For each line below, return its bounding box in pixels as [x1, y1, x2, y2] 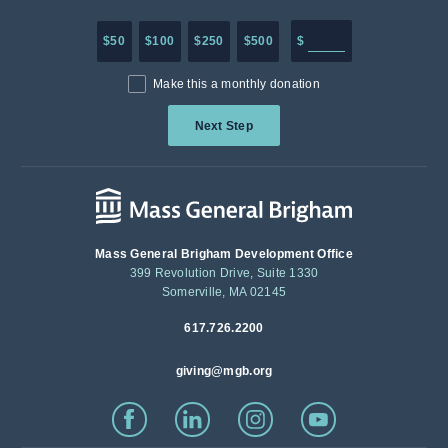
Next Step [194, 118, 254, 133]
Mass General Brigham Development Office [95, 247, 353, 262]
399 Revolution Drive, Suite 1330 [129, 266, 319, 281]
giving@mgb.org [175, 364, 273, 379]
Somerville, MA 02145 [161, 285, 287, 300]
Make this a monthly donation [153, 77, 320, 92]
